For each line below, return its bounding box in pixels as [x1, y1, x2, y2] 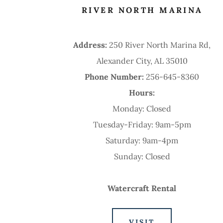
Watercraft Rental [108, 183, 177, 193]
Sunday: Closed [113, 151, 170, 161]
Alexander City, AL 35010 [96, 55, 188, 66]
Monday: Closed [112, 103, 172, 113]
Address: [73, 39, 110, 50]
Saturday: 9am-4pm [106, 135, 179, 145]
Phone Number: [85, 71, 146, 82]
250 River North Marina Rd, [109, 39, 211, 50]
